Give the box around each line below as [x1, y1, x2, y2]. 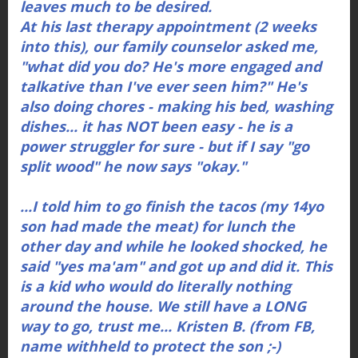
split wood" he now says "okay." [20, 157, 246, 177]
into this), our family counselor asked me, [20, 37, 318, 57]
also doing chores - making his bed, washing [20, 97, 332, 117]
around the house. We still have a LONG [20, 296, 306, 316]
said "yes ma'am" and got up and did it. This [20, 257, 332, 276]
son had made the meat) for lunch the [20, 217, 295, 237]
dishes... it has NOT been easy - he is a [20, 117, 292, 137]
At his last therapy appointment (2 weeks [20, 17, 316, 37]
